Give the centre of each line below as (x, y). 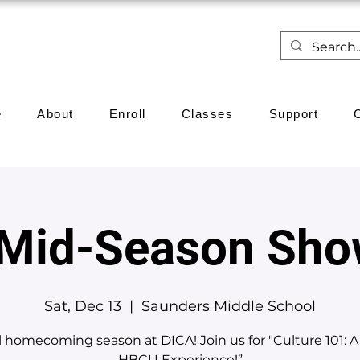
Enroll (127, 113)
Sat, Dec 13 (83, 306)
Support (294, 113)
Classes (207, 113)
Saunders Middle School (229, 306)
